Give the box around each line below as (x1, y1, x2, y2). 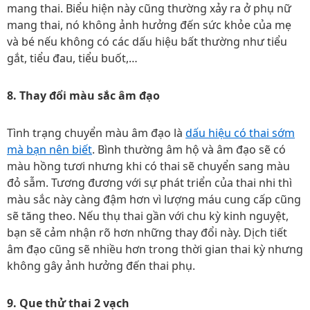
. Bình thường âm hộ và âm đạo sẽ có (92, 142, 286, 157)
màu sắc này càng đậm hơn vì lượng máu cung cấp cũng (7, 192, 301, 207)
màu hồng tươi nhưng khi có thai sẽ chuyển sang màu (7, 158, 290, 174)
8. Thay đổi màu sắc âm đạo (7, 88, 160, 103)
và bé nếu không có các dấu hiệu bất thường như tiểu (7, 34, 287, 49)
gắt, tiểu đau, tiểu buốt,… (7, 51, 138, 66)
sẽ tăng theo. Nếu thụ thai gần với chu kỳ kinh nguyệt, (7, 208, 289, 224)
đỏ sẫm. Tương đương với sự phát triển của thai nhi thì (7, 175, 292, 190)
